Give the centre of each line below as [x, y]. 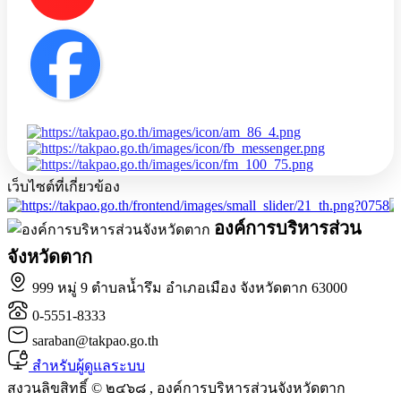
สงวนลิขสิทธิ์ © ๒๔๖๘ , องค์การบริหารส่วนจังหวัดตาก [176, 388]
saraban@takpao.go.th [95, 340]
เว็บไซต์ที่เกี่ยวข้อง [64, 186]
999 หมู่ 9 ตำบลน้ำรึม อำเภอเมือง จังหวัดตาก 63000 [190, 287]
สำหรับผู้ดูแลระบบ [89, 365]
